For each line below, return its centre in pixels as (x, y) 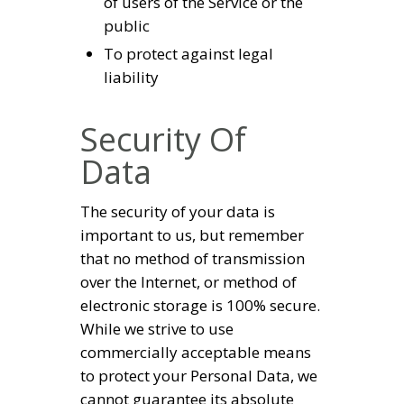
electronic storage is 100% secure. (200, 306)
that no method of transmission (193, 259)
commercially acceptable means (196, 353)
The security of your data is (178, 212)
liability (131, 78)
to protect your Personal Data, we (199, 376)
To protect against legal (188, 54)
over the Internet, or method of (188, 282)
